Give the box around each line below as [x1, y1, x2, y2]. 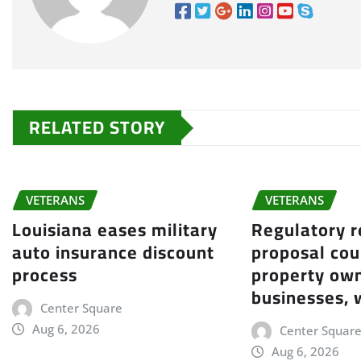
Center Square [39, 299, 122, 316]
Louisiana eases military [12, 212, 218, 247]
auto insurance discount [12, 234, 214, 269]
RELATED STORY [29, 110, 165, 145]
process [12, 257, 77, 292]
